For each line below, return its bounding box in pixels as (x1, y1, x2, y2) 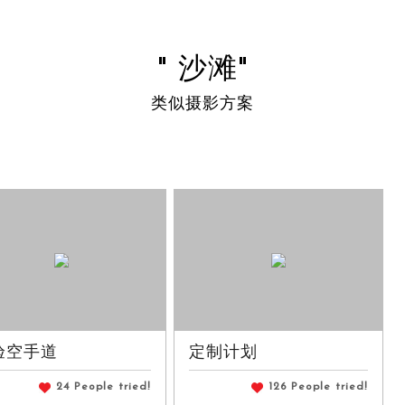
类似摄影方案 (151, 96, 254, 113)
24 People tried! (56, 381, 151, 392)
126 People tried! (268, 381, 368, 392)
